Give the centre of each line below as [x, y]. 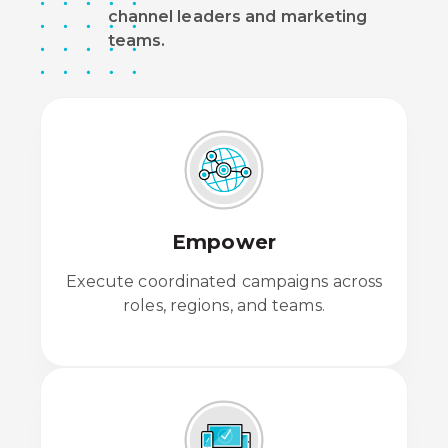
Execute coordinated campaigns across [224, 281]
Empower [224, 241]
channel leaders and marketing [237, 16]
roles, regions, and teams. [224, 305]
